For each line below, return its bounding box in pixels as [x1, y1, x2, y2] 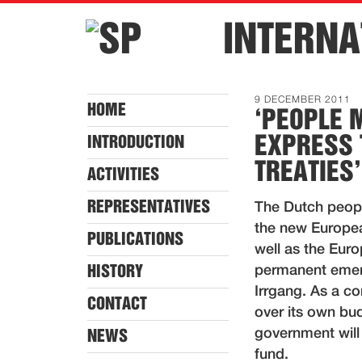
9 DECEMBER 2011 [255, 95, 351, 105]
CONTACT [87, 296, 147, 312]
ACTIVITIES [87, 166, 159, 183]
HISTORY [87, 263, 143, 280]
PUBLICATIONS [87, 231, 183, 247]
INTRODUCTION [87, 134, 184, 150]
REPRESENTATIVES [87, 199, 210, 215]
